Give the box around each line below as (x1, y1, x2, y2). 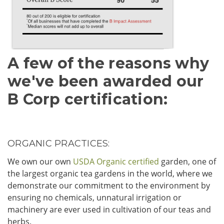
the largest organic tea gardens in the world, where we (7, 168, 212, 179)
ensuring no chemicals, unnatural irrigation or (7, 192, 181, 203)
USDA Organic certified (73, 156, 159, 167)
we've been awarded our (7, 72, 204, 91)
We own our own (7, 156, 73, 167)
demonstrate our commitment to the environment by (7, 180, 210, 191)
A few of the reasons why (7, 54, 209, 73)
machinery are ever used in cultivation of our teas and (7, 204, 211, 215)
